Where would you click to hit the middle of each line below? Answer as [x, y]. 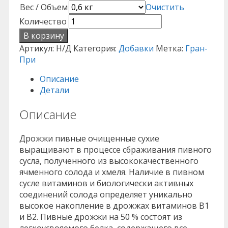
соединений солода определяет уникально [106, 194]
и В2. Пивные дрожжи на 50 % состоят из [101, 217]
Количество [43, 22]
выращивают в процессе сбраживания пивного [116, 149]
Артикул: [38, 49]
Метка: [170, 49]
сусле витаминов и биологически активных [106, 183]
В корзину [44, 36]
